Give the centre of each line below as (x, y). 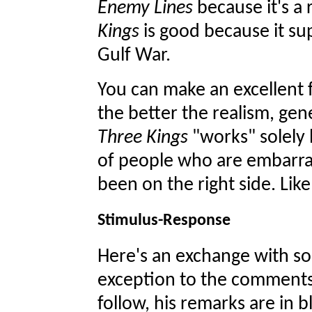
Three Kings (145, 138)
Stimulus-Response (164, 221)
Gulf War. (134, 56)
